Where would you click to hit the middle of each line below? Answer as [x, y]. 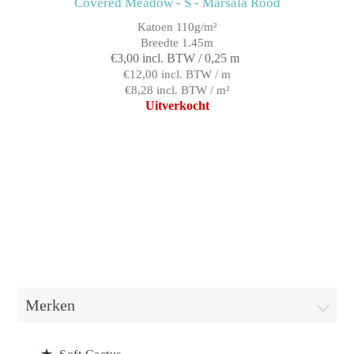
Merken [51, 305]
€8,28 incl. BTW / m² [177, 90]
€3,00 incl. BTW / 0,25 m [175, 58]
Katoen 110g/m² [177, 26]
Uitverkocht [177, 105]
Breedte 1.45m [177, 42]
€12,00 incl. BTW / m [177, 74]
